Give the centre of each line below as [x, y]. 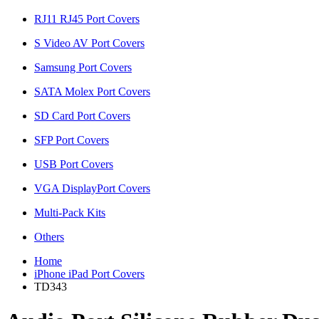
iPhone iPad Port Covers [89, 273]
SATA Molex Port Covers [92, 91]
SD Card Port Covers [82, 115]
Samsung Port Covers [83, 67]
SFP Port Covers [72, 140]
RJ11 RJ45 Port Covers [87, 19]
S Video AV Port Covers [89, 43]
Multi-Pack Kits [70, 212]
